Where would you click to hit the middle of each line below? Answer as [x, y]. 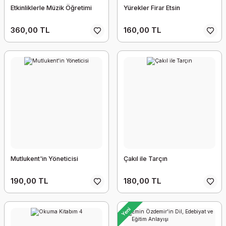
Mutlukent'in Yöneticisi [44, 159]
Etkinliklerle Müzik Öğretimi [51, 8]
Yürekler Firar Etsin [152, 8]
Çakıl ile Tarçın [146, 159]
